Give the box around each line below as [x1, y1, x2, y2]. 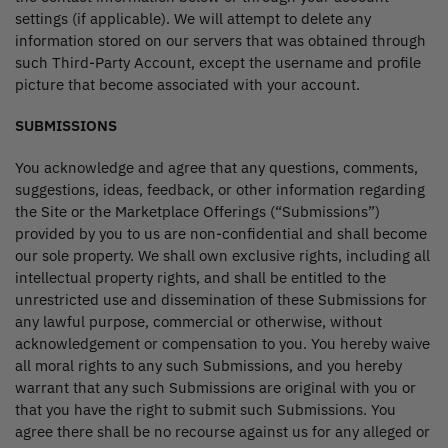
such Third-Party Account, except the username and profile [15, 52, 421, 72]
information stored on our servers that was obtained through [15, 30, 426, 50]
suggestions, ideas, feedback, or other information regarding [15, 179, 425, 199]
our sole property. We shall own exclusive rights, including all [15, 245, 430, 265]
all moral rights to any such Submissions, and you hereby [15, 355, 402, 375]
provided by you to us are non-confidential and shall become [15, 223, 427, 243]
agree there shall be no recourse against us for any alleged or [15, 421, 430, 441]
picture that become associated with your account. [15, 74, 360, 94]
